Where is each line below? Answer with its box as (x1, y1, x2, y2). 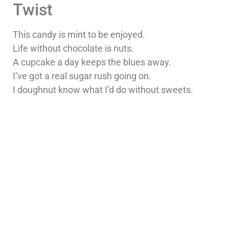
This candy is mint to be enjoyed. (13, 29, 145, 40)
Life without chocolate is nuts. (13, 43, 134, 54)
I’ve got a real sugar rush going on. (13, 71, 151, 82)
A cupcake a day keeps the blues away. (13, 57, 171, 68)
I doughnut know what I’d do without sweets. (13, 84, 193, 96)
